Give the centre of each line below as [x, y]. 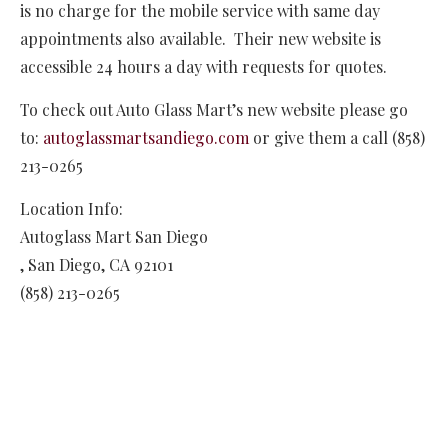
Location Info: [71, 209]
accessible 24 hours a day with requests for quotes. [203, 67]
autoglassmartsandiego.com [146, 138]
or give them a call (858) [337, 138]
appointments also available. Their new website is [200, 39]
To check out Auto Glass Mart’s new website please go [214, 110]
